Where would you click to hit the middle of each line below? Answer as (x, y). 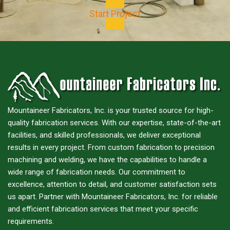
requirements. (31, 221)
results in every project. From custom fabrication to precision (111, 147)
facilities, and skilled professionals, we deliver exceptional (104, 135)
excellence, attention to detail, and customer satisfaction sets (112, 184)
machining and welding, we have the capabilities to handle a (107, 159)
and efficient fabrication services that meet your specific (103, 209)
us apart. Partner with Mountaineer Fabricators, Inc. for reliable (113, 196)
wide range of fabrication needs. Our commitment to (97, 172)
